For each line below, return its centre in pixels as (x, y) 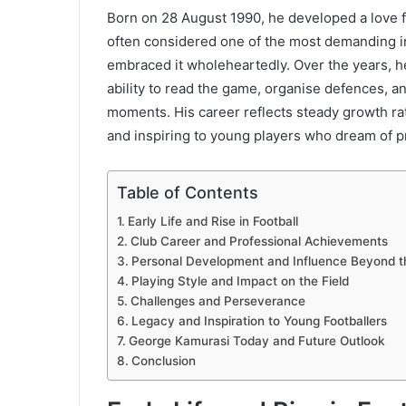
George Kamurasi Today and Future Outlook (256, 340)
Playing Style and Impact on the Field (240, 280)
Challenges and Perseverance (217, 300)
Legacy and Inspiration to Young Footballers (259, 320)
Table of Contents (188, 192)
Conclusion (163, 360)
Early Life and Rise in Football (213, 221)
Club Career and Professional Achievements (259, 241)
